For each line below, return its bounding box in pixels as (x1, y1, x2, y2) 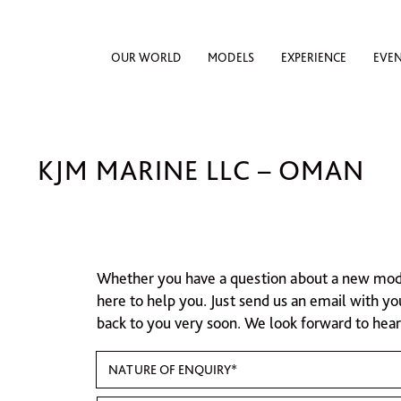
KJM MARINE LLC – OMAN (37, 153, 364, 187)
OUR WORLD (111, 50, 181, 64)
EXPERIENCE (281, 50, 346, 64)
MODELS (208, 50, 254, 64)
